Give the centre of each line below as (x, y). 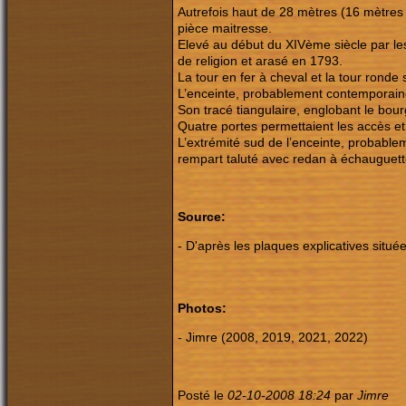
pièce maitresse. (225, 28)
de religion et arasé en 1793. (260, 61)
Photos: (202, 308)
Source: (202, 217)
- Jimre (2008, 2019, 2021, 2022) (273, 337)
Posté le (203, 395)
